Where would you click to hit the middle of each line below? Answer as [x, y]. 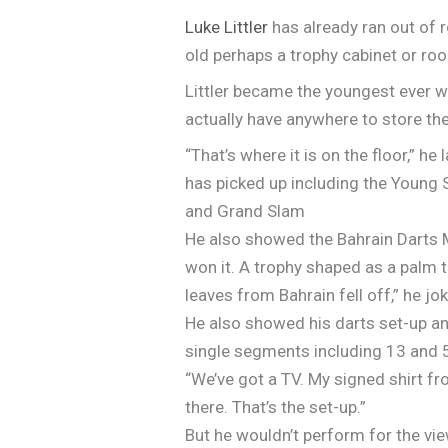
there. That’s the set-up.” [276, 406]
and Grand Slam [245, 210]
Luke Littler [227, 26]
